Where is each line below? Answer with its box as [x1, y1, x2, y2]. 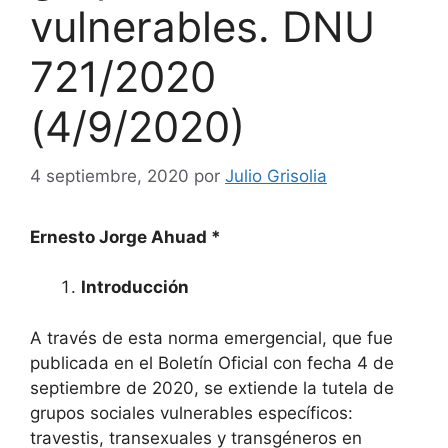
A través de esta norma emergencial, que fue [30, 327, 393, 348]
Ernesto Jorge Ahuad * [30, 226, 225, 247]
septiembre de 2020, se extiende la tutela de [30, 377, 394, 398]
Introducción [81, 277, 193, 297]
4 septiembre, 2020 [30, 165, 189, 186]
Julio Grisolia [225, 165, 327, 186]
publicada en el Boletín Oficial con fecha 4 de [30, 352, 394, 373]
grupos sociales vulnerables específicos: [30, 402, 353, 423]
